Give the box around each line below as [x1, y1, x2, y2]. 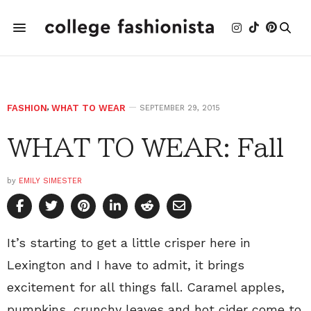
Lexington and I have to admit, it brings [7, 258, 244, 272]
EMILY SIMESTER [19, 176, 82, 185]
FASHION [7, 103, 47, 113]
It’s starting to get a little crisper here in [7, 235, 251, 250]
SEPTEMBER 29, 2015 [140, 103, 220, 112]
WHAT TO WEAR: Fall [7, 135, 283, 160]
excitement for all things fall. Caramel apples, [7, 280, 285, 294]
